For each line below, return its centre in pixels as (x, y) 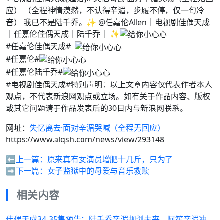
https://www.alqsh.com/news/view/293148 (85, 139)
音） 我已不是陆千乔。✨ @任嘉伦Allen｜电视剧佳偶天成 (108, 22)
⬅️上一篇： (27, 159)
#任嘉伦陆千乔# (34, 71)
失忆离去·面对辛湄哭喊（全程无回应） (97, 127)
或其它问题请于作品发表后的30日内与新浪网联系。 (97, 108)
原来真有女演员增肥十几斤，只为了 (110, 159)
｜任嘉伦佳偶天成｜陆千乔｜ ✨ (63, 34)
